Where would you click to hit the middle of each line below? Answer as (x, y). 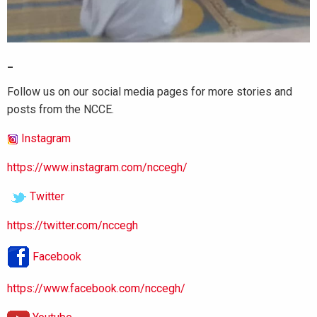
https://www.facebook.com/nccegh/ (96, 289)
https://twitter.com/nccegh (73, 226)
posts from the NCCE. (60, 110)
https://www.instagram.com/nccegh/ (97, 168)
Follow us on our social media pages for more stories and (150, 92)
